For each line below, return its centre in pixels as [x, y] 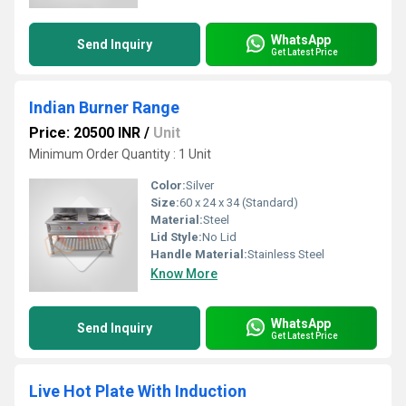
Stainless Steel [286, 254]
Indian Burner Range [104, 107]
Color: [168, 185]
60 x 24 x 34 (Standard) [239, 203]
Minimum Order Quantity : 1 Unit [120, 154]
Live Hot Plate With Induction [138, 391]
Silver [200, 185]
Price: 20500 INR [85, 133]
